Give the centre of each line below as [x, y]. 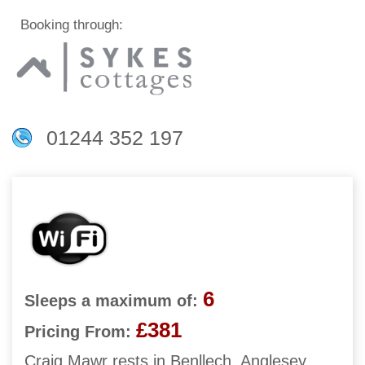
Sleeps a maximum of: [111, 301]
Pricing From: [78, 332]
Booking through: [68, 25]
